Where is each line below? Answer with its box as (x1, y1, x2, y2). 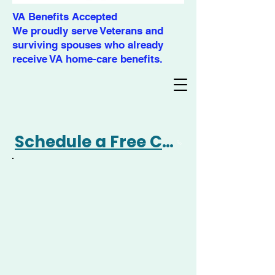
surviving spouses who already (12, 39, 163, 51)
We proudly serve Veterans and (12, 25, 163, 37)
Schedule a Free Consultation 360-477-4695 (162, 131, 174, 153)
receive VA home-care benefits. (12, 53, 163, 65)
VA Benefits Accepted (12, 10, 117, 23)
